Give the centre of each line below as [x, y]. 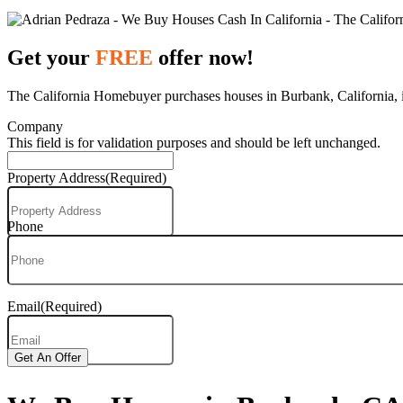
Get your [51, 57]
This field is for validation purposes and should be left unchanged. [194, 142]
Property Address [56, 177]
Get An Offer [48, 357]
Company [35, 126]
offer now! [203, 57]
